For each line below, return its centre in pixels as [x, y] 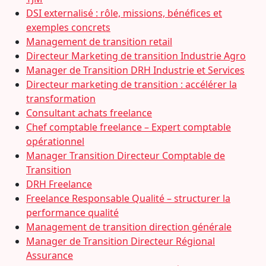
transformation [61, 99]
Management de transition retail [99, 42]
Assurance [50, 255]
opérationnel [55, 141]
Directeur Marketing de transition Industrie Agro [136, 56]
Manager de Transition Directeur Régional [121, 241]
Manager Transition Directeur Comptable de [126, 156]
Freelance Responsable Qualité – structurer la [128, 198]
